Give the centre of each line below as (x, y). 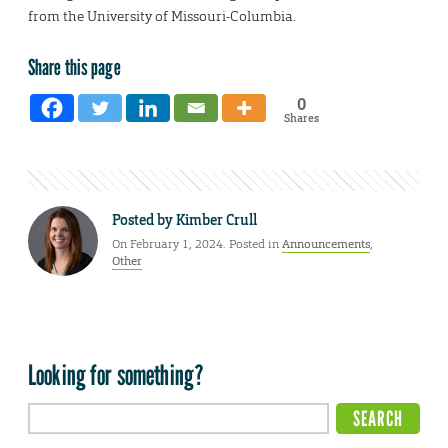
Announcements (326, 243)
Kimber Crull (216, 219)
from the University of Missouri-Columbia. (163, 15)
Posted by (144, 219)
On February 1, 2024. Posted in (197, 243)
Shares (301, 117)
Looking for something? (116, 374)
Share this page (74, 66)
